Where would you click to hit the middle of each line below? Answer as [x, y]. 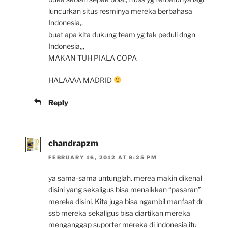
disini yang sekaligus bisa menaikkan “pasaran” [125, 190]
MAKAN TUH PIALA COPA [93, 58]
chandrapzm [73, 144]
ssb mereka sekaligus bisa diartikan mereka [119, 213]
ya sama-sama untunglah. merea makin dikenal [125, 178]
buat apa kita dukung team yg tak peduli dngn [122, 35]
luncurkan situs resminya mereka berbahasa [120, 11]
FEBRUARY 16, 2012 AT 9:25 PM [103, 158]
